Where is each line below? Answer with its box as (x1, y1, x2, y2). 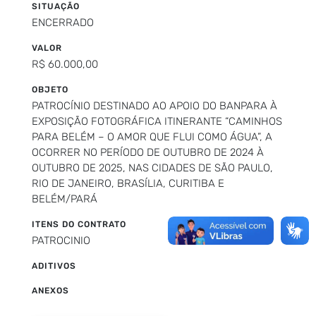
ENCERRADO (32, 16, 94, 29)
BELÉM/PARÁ (32, 192, 97, 205)
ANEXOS (32, 285, 69, 296)
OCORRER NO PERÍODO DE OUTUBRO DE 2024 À (32, 145, 264, 159)
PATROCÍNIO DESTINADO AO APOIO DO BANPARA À (32, 99, 277, 112)
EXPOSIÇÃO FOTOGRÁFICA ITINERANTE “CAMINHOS (32, 114, 282, 128)
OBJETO (32, 84, 68, 95)
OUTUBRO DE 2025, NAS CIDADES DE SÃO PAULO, (32, 161, 273, 174)
